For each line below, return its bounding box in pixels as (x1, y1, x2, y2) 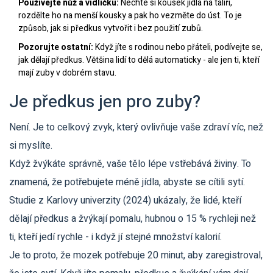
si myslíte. (9, 138, 52, 154)
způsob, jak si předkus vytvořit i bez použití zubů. (18, 22, 203, 35)
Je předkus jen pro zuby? (9, 90, 200, 115)
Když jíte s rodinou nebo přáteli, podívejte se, (93, 41, 263, 54)
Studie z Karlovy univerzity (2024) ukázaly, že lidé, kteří (9, 193, 241, 208)
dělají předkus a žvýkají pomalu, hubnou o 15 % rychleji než (9, 211, 256, 227)
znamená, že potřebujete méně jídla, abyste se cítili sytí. (9, 175, 245, 190)
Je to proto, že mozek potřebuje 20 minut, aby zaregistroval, (9, 248, 263, 263)
